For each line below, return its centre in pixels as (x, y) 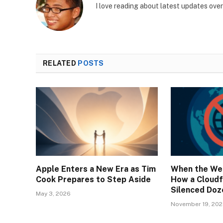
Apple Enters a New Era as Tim (96, 169)
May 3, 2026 (53, 193)
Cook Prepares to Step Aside (93, 179)
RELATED (60, 63)
